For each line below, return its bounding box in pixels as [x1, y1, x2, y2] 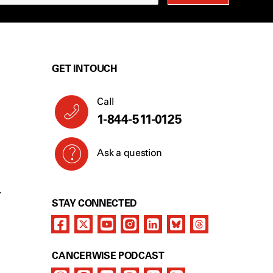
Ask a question [97, 146, 162, 158]
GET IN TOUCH [52, 62, 118, 74]
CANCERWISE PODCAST [52, 249, 165, 261]
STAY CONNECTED [52, 196, 137, 209]
